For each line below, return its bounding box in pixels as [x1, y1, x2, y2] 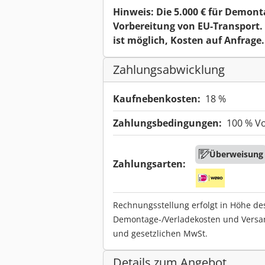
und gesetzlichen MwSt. [113, 228, 208, 240]
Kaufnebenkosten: [113, 92, 201, 106]
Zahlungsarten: [113, 157, 186, 171]
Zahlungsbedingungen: [113, 117, 222, 130]
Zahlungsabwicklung [113, 62, 225, 78]
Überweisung [209, 148, 263, 160]
